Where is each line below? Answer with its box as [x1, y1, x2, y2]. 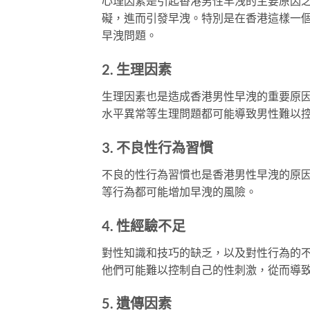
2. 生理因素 [102, 60, 172, 77]
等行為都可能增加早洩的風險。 [102, 184, 257, 198]
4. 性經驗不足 [102, 217, 185, 234]
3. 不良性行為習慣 [102, 138, 213, 156]
